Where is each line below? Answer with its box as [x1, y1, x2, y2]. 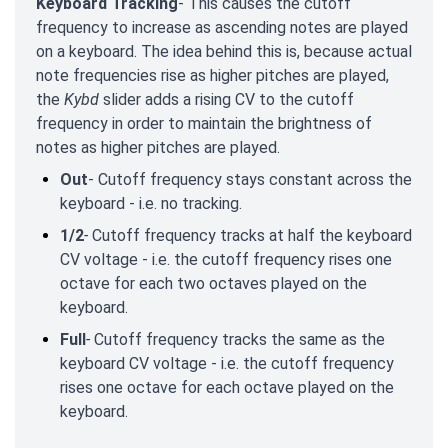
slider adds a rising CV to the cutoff [99, 90, 354, 110]
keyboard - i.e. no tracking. [60, 194, 242, 214]
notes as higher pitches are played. [36, 138, 280, 158]
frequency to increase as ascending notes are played [36, 18, 408, 38]
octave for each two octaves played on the [60, 274, 367, 294]
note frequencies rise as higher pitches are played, [36, 66, 389, 86]
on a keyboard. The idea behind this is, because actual [36, 42, 412, 62]
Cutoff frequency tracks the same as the [90, 330, 385, 350]
